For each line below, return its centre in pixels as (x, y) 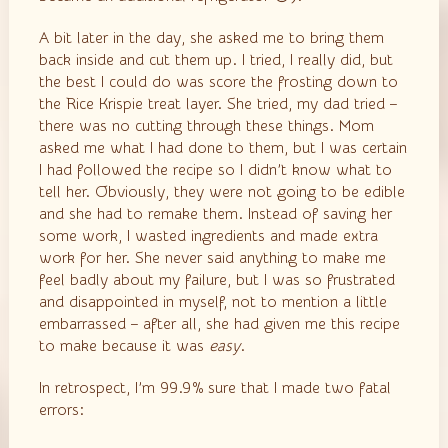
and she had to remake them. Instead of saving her (215, 214)
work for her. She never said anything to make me (212, 258)
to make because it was (123, 346)
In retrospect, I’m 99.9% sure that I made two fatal (214, 388)
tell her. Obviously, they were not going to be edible (221, 192)
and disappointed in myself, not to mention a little (212, 302)
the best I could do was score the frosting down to (218, 82)
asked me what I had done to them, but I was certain (222, 148)
